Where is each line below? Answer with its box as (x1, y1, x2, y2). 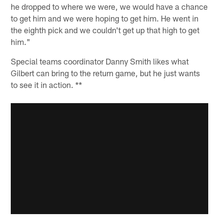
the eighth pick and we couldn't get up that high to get (11, 24, 200, 35)
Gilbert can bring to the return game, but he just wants (11, 67, 200, 78)
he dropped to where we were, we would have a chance (11, 1, 208, 11)
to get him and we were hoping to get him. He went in (11, 13, 199, 23)
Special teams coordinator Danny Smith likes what (11, 56, 189, 66)
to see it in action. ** (11, 79, 83, 89)
